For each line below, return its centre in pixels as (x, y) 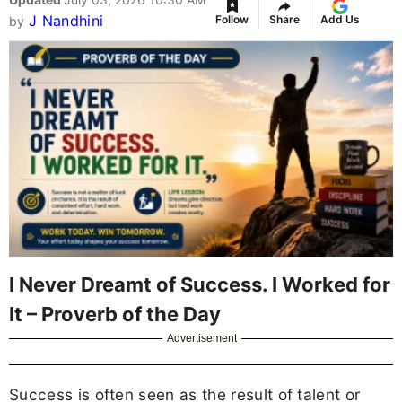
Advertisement (202, 338)
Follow (232, 20)
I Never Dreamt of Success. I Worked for (200, 284)
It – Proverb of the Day (115, 314)
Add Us (340, 20)
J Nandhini (66, 21)
